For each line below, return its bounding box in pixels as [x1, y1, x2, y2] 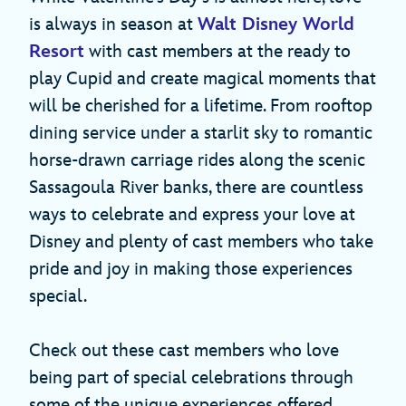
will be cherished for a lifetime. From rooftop [29, 95, 372, 118]
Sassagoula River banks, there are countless [29, 177, 363, 199]
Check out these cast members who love [29, 340, 339, 362]
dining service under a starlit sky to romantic [29, 122, 372, 145]
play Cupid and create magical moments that [29, 68, 376, 91]
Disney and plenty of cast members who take [29, 231, 373, 254]
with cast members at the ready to [84, 41, 351, 63]
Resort [29, 41, 84, 63]
